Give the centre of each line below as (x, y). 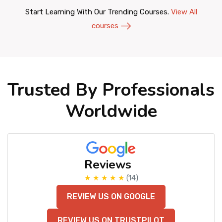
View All (184, 12)
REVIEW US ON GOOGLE (111, 197)
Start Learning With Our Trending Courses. (98, 12)
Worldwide (111, 111)
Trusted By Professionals (111, 90)
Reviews (108, 165)
